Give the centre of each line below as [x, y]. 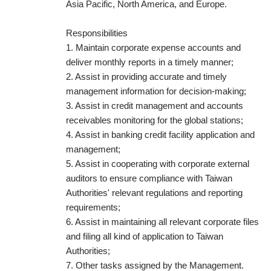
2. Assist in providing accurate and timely [146, 77]
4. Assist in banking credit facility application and [160, 135]
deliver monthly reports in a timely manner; [150, 62]
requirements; [93, 207]
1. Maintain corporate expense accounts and [153, 47]
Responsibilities [97, 33]
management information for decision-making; [156, 91]
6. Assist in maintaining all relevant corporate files [162, 222]
